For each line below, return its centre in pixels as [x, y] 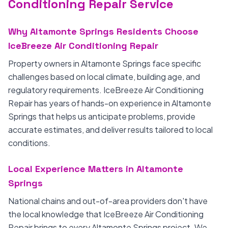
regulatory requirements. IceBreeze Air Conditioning [106, 90]
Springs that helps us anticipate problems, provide [102, 116]
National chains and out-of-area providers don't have [108, 201]
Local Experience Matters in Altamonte [96, 169]
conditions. [29, 143]
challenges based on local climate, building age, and [104, 77]
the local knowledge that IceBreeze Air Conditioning [106, 214]
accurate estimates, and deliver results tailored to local [110, 130]
